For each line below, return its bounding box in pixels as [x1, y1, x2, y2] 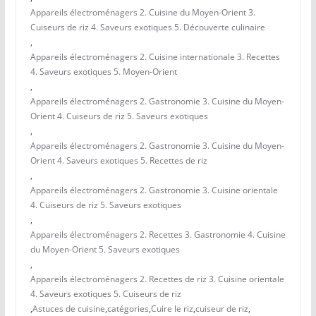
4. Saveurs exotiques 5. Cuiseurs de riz [30, 288, 181, 300]
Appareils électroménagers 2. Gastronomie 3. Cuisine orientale [30, 184, 278, 197]
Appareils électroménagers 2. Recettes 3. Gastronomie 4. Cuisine [30, 229, 286, 241]
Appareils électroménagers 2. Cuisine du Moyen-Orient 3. [30, 6, 255, 19]
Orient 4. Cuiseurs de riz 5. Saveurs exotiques [30, 110, 208, 123]
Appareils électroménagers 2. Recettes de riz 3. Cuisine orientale [30, 273, 284, 286]
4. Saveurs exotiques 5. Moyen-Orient [30, 66, 177, 78]
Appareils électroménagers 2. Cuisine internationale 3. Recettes [30, 51, 280, 63]
